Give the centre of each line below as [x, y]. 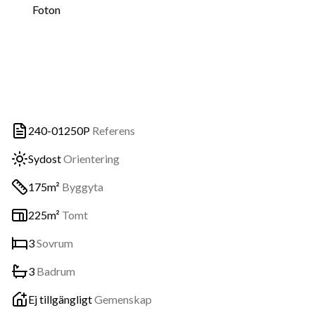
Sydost [45, 159]
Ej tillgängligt [60, 299]
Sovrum [55, 243]
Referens [114, 130]
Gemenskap [123, 299]
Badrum [56, 271]
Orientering [91, 159]
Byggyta [83, 187]
